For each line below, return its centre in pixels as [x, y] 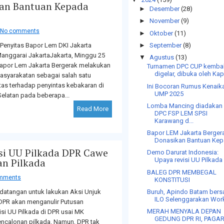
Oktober [161, 33]
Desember [164, 9]
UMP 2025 [169, 93]
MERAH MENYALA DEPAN [184, 211]
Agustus [161, 57]
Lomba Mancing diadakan [185, 105]
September [165, 45]
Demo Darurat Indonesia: [183, 152]
